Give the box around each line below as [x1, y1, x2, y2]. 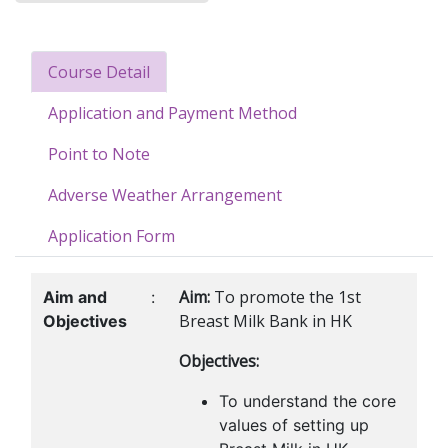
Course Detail [48, 61, 150, 83]
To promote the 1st [214, 286, 361, 308]
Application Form [48, 225, 175, 247]
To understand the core [219, 391, 396, 411]
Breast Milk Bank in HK [179, 310, 352, 332]
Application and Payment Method [48, 102, 297, 124]
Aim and [43, 287, 107, 307]
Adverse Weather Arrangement [48, 184, 282, 206]
